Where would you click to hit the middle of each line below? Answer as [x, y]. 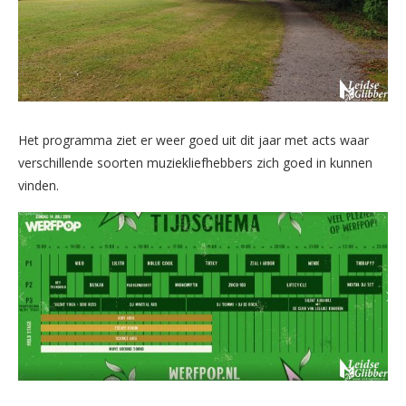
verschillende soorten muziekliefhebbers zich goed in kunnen [195, 162]
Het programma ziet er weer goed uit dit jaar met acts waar [193, 140]
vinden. [39, 185]
